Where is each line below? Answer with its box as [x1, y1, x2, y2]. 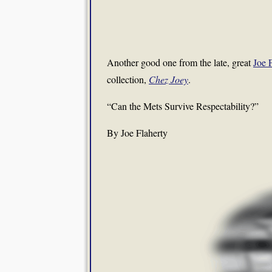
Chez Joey [149, 73, 188, 86]
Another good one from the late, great [107, 56, 253, 69]
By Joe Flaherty [107, 126, 168, 139]
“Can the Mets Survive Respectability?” [107, 100, 259, 112]
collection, [107, 73, 149, 86]
